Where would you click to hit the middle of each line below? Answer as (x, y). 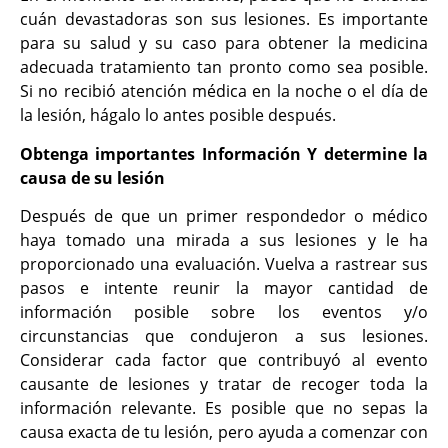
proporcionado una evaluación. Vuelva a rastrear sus (224, 263)
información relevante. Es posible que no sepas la (224, 407)
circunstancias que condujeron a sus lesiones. (224, 335)
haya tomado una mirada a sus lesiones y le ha (224, 239)
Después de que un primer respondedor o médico (224, 215)
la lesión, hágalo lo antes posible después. (178, 115)
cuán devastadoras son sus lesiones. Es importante (224, 19)
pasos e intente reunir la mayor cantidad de (224, 287)
